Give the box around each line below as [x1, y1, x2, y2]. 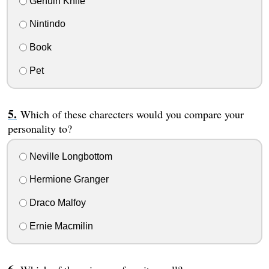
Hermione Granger [26, 174, 109, 185]
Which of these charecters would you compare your [20, 106, 244, 121]
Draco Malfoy [26, 198, 86, 208]
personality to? [7, 121, 72, 136]
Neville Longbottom [26, 151, 112, 162]
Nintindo [26, 19, 65, 29]
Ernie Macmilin [26, 220, 93, 231]
